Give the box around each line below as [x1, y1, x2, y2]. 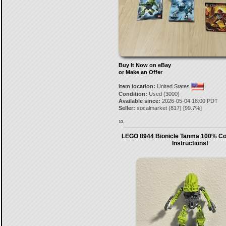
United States [155, 83, 191, 89]
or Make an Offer [118, 69, 162, 75]
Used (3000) [147, 91, 180, 97]
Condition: [118, 91, 147, 97]
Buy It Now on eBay [118, 62, 171, 68]
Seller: [118, 105, 135, 111]
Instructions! [172, 140, 208, 147]
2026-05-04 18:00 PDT [160, 98, 218, 104]
